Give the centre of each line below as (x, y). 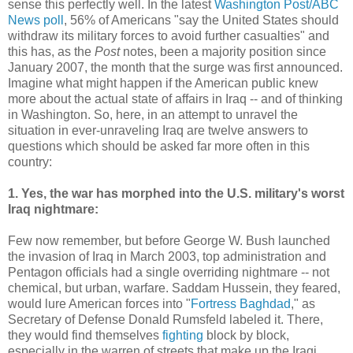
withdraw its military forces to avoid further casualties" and (169, 35)
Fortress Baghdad (241, 303)
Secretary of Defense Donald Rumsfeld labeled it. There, (165, 319)
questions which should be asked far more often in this (159, 146)
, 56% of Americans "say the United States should (201, 20)
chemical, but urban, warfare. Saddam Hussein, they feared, (174, 288)
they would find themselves (85, 335)
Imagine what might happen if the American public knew (163, 83)
